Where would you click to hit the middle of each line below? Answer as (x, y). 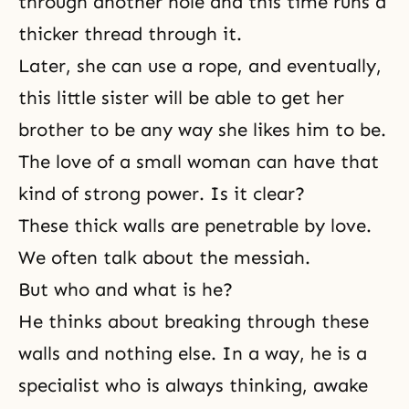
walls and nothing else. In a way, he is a (193, 353)
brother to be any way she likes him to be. (202, 130)
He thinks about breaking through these (194, 321)
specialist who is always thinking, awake (193, 385)
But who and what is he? (126, 289)
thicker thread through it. (130, 34)
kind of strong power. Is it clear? (162, 194)
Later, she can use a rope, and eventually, (200, 66)
